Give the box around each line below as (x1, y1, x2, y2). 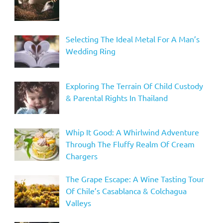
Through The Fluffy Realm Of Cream (65, 139, 195, 149)
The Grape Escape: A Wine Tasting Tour (65, 174, 204, 184)
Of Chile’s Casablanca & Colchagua (65, 186, 187, 196)
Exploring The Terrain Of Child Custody (65, 80, 203, 91)
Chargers (65, 151, 98, 161)
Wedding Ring (65, 45, 115, 56)
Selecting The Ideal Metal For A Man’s (65, 33, 200, 44)
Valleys (65, 198, 91, 208)
